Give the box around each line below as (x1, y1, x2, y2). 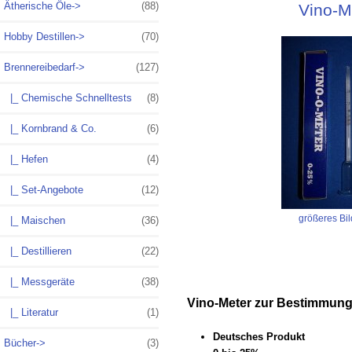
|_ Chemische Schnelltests (4, 92, 132, 104)
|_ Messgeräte (4, 276, 75, 288)
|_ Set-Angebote (4, 184, 83, 196)
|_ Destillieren (4, 245, 71, 258)
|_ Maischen (4, 214, 65, 227)
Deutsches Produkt (212, 330, 305, 343)
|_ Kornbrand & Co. (4, 123, 97, 135)
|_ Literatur (4, 306, 58, 319)
